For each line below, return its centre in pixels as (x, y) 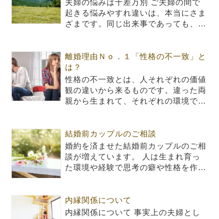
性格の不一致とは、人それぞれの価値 (136, 80)
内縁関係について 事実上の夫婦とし (133, 213)
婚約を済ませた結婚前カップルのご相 (136, 146)
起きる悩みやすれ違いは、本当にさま (136, 13)
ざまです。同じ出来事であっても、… (136, 24)
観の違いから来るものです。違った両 (136, 90)
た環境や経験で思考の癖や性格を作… (136, 168)
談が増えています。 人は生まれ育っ (133, 157)
